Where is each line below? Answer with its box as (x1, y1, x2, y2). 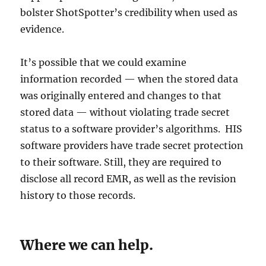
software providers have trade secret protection (20, 140, 244, 152)
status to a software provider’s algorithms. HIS (20, 123, 243, 135)
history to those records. (20, 189, 136, 202)
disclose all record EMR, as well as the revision (20, 173, 237, 185)
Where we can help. (20, 236, 154, 254)
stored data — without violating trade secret (20, 106, 230, 119)
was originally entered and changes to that (20, 90, 222, 102)
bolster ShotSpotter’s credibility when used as (20, 7, 238, 19)
